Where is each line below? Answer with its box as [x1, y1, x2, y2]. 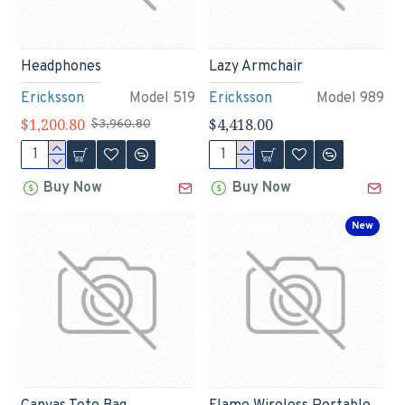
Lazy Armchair [209, 58, 304, 77]
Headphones [20, 58, 101, 77]
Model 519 [129, 89, 196, 108]
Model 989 [316, 89, 385, 108]
